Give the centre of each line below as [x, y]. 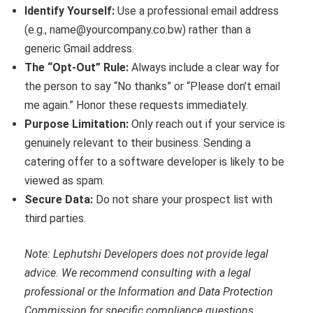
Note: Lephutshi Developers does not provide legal [146, 254]
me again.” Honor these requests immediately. [136, 105]
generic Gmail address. [79, 49]
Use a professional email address [197, 11]
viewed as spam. [65, 181]
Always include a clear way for [204, 68]
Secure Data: [59, 200]
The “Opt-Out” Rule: [77, 68]
